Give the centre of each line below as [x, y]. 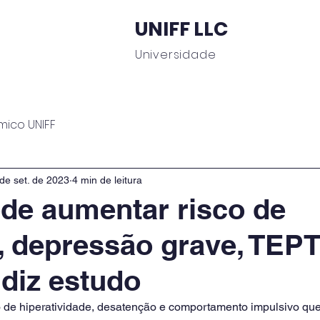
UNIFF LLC [181, 29]
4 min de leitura [107, 180]
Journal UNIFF [249, 85]
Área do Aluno [146, 85]
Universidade [175, 55]
